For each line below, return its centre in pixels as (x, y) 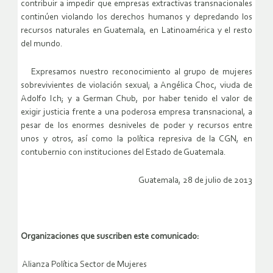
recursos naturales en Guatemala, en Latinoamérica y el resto (136, 31)
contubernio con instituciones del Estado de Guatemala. (123, 153)
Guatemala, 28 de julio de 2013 (195, 181)
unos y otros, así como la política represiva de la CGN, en (136, 140)
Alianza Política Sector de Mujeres (84, 265)
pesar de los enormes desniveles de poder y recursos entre (136, 126)
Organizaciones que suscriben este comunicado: (110, 237)
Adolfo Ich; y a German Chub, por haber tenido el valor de (136, 99)
